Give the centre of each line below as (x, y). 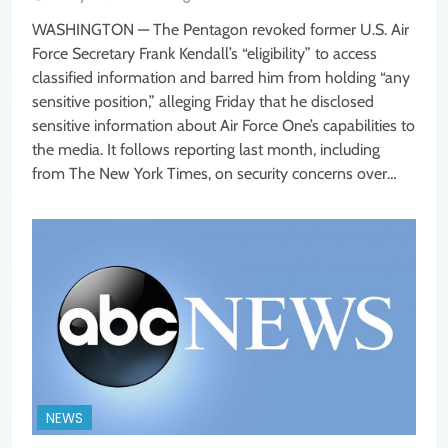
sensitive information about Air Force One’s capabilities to (223, 126)
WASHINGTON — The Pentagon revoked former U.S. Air (220, 30)
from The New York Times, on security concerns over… (214, 174)
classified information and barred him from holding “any (221, 78)
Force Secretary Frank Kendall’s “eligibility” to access (204, 54)
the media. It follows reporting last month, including (206, 150)
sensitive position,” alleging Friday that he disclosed (203, 102)
